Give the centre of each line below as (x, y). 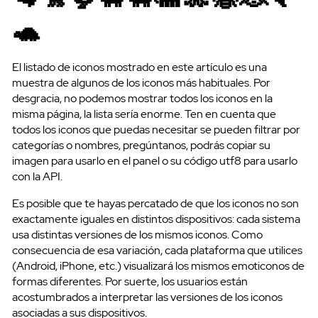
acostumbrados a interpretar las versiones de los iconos (147, 297)
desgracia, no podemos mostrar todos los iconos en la (142, 98)
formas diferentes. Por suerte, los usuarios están (130, 281)
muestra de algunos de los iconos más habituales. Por (141, 82)
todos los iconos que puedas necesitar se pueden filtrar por (156, 129)
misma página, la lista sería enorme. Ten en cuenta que (144, 114)
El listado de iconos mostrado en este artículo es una (139, 67)
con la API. (37, 176)
